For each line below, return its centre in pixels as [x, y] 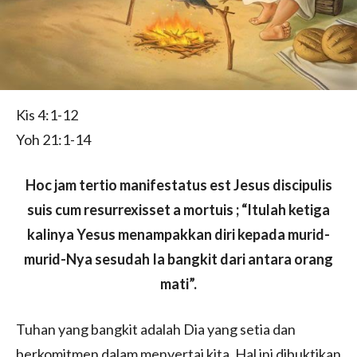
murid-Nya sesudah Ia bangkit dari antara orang [178, 259]
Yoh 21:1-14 [53, 139]
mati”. [178, 283]
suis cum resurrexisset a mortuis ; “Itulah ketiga [178, 209]
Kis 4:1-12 [47, 114]
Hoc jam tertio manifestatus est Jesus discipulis [178, 184]
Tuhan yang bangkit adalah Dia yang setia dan [156, 329]
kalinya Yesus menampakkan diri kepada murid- [178, 234]
